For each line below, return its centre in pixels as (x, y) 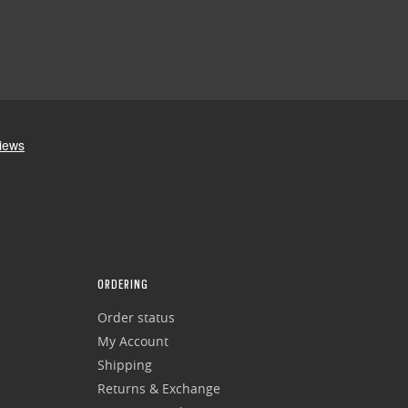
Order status (136, 318)
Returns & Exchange (158, 389)
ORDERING (122, 285)
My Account (133, 342)
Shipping (124, 365)
